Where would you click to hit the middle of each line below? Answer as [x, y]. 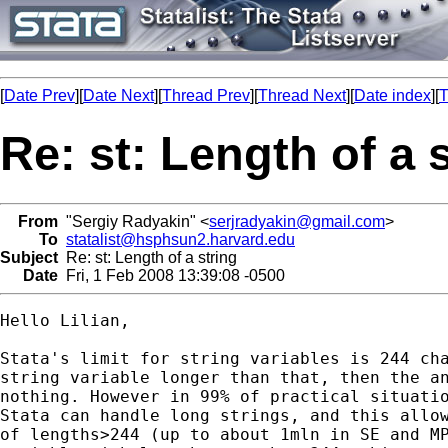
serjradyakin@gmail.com [297, 221]
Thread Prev [206, 95]
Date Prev [39, 95]
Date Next [118, 95]
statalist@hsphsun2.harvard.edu [180, 239]
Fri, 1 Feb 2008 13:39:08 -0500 [171, 275]
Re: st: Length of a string [147, 257]
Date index [392, 95]
